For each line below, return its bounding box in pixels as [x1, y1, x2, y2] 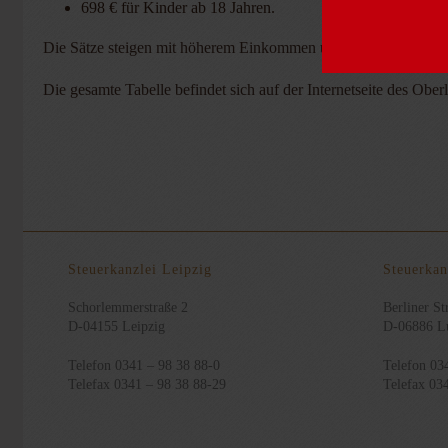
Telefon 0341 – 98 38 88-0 [68, 358, 221, 373]
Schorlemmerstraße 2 [68, 300, 189, 315]
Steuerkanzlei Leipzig [68, 262, 213, 277]
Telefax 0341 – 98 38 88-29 [68, 377, 227, 392]
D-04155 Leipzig [68, 319, 166, 334]
